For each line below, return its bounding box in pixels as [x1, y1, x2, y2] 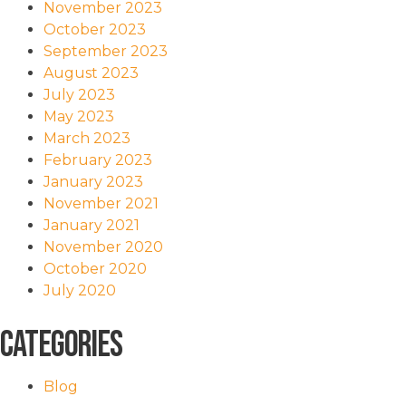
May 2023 [43, 107, 114, 125]
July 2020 [43, 281, 116, 299]
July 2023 [43, 85, 115, 103]
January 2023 [43, 172, 143, 190]
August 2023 [43, 63, 139, 82]
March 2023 [43, 129, 130, 147]
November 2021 [43, 194, 159, 212]
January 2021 [43, 216, 140, 234]
